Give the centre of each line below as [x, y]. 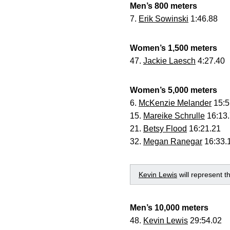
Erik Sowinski [164, 19]
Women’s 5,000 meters [174, 90]
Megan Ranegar [173, 141]
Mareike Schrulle [174, 116]
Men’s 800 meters [164, 6]
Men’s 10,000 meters [169, 208]
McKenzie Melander [175, 103]
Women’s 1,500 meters [174, 48]
